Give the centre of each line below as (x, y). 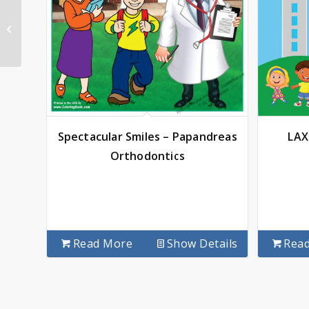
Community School (63, 28)
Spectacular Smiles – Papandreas (147, 136)
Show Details (202, 243)
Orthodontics (147, 156)
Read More (103, 243)
